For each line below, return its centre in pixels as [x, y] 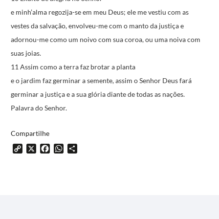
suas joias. [26, 53]
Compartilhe [30, 133]
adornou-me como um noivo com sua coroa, [77, 39]
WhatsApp [82, 149]
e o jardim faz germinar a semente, [63, 80]
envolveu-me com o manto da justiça [123, 26]
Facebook [66, 149]
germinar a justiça [38, 94]
